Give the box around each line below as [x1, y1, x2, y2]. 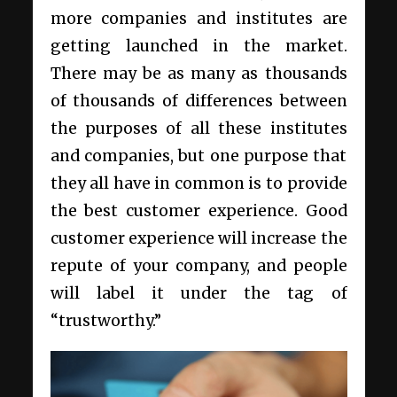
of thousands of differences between [50, 91, 347, 111]
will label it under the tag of [50, 284, 347, 303]
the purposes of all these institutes [50, 119, 347, 138]
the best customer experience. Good [50, 201, 347, 221]
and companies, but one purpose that [50, 146, 347, 166]
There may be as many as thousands [50, 64, 347, 83]
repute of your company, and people [50, 256, 347, 276]
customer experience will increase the [50, 229, 347, 248]
